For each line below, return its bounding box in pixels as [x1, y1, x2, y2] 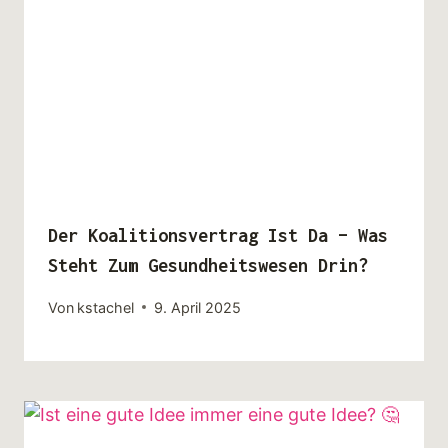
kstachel [77, 298, 135, 316]
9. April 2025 [154, 298, 242, 316]
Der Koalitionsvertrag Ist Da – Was [48, 225, 388, 247]
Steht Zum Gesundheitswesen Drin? [48, 255, 368, 277]
